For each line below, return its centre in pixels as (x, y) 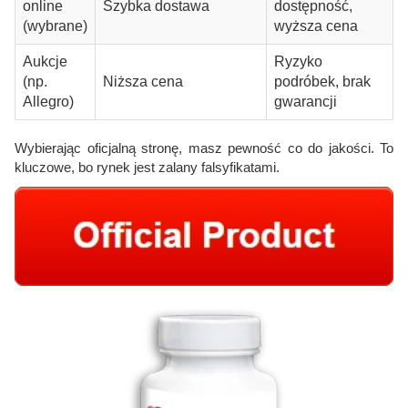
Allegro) (48, 102)
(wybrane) (55, 26)
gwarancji (306, 102)
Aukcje (45, 62)
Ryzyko (298, 62)
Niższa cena (143, 82)
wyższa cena (316, 26)
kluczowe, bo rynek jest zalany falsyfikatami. (147, 168)
